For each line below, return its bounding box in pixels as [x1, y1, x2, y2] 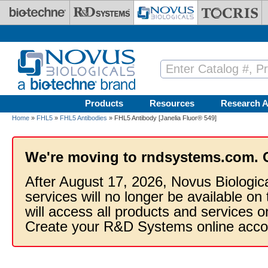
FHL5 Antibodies [60, 114, 107, 121]
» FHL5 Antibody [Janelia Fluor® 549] [107, 114, 217, 121]
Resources [150, 98, 194, 108]
